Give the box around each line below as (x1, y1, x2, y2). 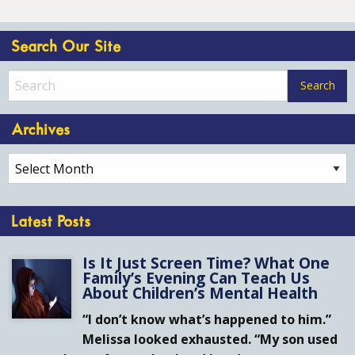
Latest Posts (12, 214, 91, 231)
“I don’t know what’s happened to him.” (82, 311, 332, 329)
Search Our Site (12, 40, 121, 56)
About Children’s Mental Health (82, 281, 319, 303)
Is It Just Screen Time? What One (82, 251, 330, 273)
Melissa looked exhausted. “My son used (82, 330, 338, 349)
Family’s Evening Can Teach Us (82, 266, 311, 288)
